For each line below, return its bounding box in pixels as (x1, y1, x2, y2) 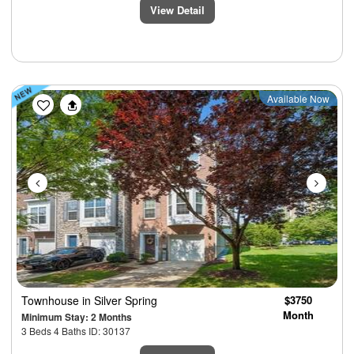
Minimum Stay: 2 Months (21, 310, 132, 325)
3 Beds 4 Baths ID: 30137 (21, 324, 130, 338)
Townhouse (21, 292, 82, 309)
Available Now (267, 92, 330, 106)
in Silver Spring (82, 292, 157, 309)
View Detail (149, 2, 205, 18)
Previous (40, 88, 101, 112)
